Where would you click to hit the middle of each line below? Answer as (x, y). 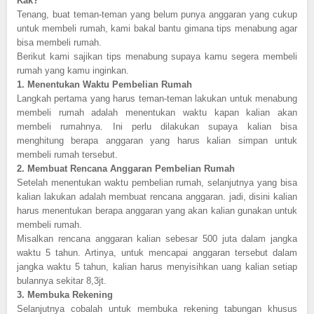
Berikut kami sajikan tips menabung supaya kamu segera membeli (157, 56)
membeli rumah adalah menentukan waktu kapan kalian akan (157, 112)
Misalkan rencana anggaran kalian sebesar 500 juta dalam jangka (157, 238)
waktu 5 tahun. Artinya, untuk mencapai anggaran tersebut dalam (157, 252)
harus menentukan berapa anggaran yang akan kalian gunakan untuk (157, 210)
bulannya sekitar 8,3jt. (63, 280)
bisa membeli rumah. (59, 42)
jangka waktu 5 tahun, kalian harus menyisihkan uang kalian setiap (157, 266)
